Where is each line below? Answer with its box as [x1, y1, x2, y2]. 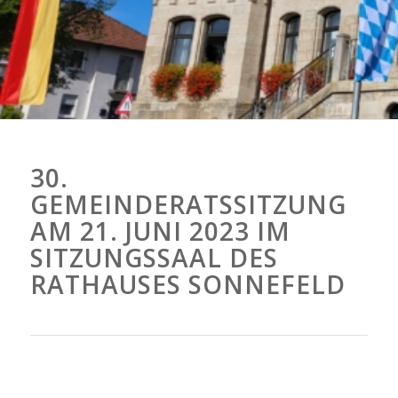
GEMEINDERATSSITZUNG [29, 187, 346, 221]
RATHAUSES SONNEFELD [29, 267, 346, 301]
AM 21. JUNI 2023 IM [29, 214, 291, 248]
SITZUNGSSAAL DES [29, 241, 278, 275]
